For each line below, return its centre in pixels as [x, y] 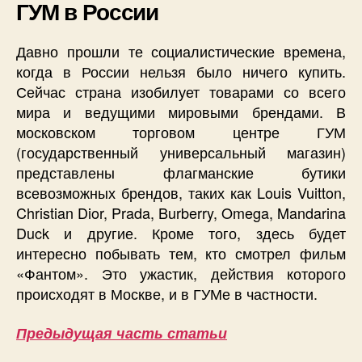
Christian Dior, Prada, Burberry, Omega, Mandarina [181, 213]
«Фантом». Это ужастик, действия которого [181, 274]
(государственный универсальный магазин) [181, 152]
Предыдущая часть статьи [122, 333]
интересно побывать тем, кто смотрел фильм [181, 253]
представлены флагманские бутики [181, 173]
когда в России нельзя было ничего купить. [181, 72]
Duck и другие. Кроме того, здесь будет [181, 233]
